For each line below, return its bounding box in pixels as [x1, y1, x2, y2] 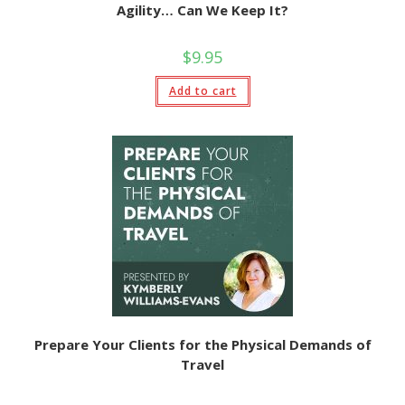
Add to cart [168, 82, 237, 99]
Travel [181, 355, 224, 373]
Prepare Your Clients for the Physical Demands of [33, 335, 372, 353]
